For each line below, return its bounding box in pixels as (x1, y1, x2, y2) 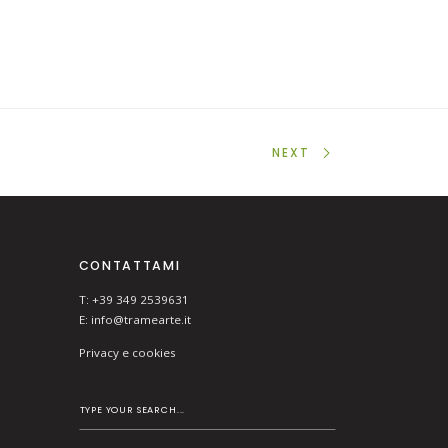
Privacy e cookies (78, 345, 176, 361)
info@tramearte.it (90, 311, 191, 327)
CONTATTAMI (78, 257, 181, 275)
